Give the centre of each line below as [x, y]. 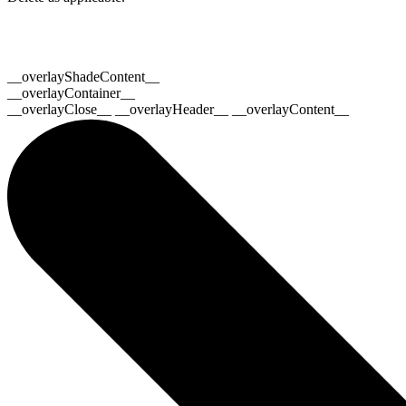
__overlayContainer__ [71, 93]
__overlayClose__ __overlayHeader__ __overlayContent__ [178, 110]
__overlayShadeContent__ [83, 77]
